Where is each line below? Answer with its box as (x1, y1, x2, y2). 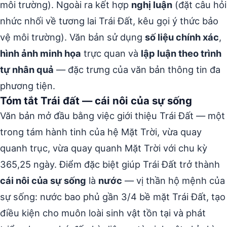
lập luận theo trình (141, 47, 221, 59)
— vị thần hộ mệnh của (122, 174, 225, 186)
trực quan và (81, 47, 141, 59)
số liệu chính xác (145, 31, 219, 43)
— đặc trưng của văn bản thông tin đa (54, 63, 220, 75)
